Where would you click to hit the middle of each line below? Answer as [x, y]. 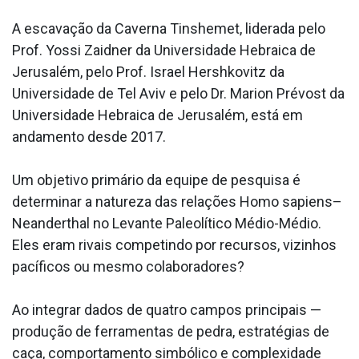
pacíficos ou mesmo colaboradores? [128, 267]
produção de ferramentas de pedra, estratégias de [171, 332]
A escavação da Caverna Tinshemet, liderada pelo [169, 29]
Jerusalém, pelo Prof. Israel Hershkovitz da [148, 72]
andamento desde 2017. [89, 137]
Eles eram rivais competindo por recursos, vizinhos [174, 245]
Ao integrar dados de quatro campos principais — [167, 310]
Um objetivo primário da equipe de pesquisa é [156, 180]
